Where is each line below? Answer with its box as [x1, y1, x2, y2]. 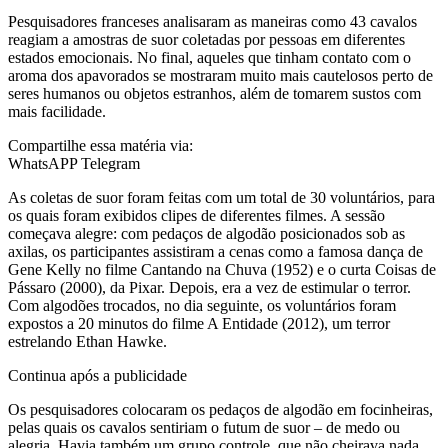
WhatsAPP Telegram [8, 154, 140, 172]
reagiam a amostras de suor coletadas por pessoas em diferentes [8, 30, 405, 48]
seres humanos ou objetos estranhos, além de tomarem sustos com [8, 84, 421, 102]
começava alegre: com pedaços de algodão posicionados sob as [8, 224, 405, 242]
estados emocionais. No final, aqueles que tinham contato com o [8, 48, 411, 66]
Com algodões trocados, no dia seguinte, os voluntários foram [8, 296, 396, 314]
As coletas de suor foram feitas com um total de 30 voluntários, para [8, 188, 435, 206]
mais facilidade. [8, 102, 106, 120]
